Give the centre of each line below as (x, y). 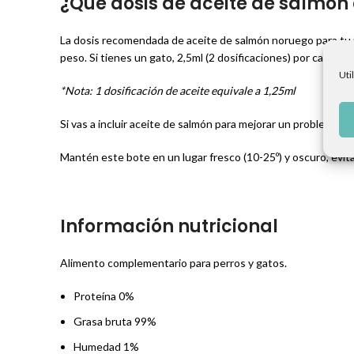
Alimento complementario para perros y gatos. (173, 263)
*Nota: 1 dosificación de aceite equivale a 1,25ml (178, 90)
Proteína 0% (104, 296)
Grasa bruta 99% (115, 321)
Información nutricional (169, 226)
